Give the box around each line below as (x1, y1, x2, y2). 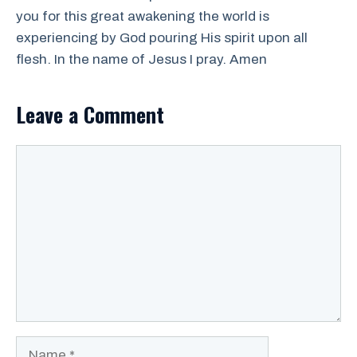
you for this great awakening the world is (16, 9, 269, 24)
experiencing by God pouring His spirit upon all (16, 30, 308, 45)
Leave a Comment (16, 99, 164, 130)
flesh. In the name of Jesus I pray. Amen (16, 52, 267, 67)
